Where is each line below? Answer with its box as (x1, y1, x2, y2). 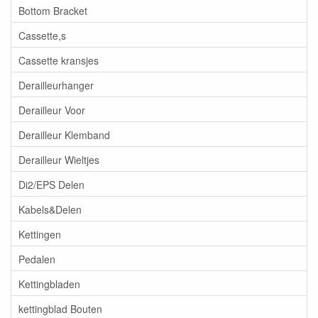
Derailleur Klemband (18, 127, 110, 142)
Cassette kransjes (18, 53, 99, 67)
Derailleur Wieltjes (18, 152, 99, 167)
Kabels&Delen (18, 202, 82, 216)
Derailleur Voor (18, 102, 85, 117)
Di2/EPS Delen (18, 177, 84, 192)
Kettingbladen (18, 276, 80, 291)
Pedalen (18, 251, 55, 266)
